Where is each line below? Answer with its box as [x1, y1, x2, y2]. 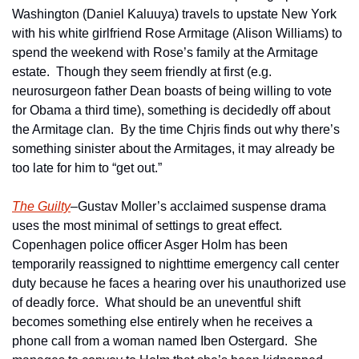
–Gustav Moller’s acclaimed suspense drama [71, 200, 326, 213]
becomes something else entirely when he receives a [12, 315, 313, 329]
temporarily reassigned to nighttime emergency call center [12, 257, 339, 271]
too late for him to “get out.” [12, 161, 162, 175]
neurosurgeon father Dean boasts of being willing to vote [12, 84, 332, 98]
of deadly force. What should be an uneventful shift [12, 296, 301, 309]
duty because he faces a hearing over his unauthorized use [12, 276, 346, 290]
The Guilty [12, 200, 71, 213]
